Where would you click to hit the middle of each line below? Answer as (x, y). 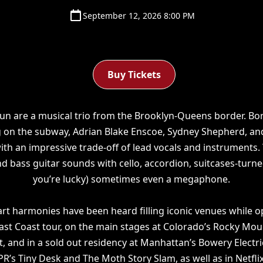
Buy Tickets (134, 75)
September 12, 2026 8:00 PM (139, 15)
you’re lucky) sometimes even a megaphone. (131, 179)
